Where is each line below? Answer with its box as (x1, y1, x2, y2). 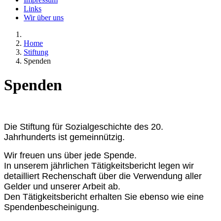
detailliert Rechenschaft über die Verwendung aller (4, 171, 202, 181)
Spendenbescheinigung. (4, 202, 99, 212)
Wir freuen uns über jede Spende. (4, 150, 137, 160)
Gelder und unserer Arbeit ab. (4, 181, 120, 191)
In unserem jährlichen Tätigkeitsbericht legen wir (4, 160, 194, 171)
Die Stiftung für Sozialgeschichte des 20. (4, 121, 163, 132)
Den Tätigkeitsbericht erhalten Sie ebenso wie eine (4, 191, 204, 202)
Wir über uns (24, 13, 64, 22)
